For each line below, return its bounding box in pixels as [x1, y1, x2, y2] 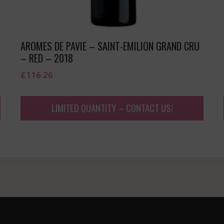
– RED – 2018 [20, 50, 73, 66]
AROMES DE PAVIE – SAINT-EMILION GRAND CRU [20, 38, 199, 54]
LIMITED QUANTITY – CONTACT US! [51, 100, 173, 115]
